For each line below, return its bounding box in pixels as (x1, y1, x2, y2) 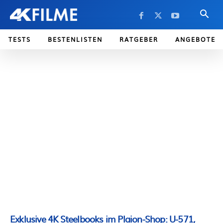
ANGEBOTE (175, 35, 216, 44)
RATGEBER (119, 35, 158, 44)
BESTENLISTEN (48, 35, 103, 44)
